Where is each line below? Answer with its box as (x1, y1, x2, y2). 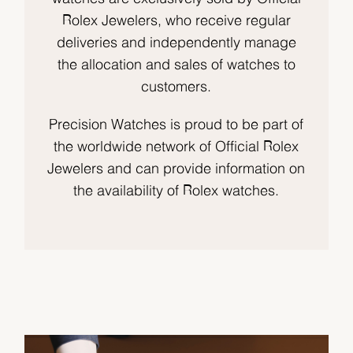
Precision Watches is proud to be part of (49, 118, 304, 133)
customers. (141, 80, 212, 95)
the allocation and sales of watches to (57, 58, 295, 73)
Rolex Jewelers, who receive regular (61, 14, 291, 29)
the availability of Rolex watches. (73, 184, 280, 199)
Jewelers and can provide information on (47, 162, 306, 177)
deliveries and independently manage (56, 36, 296, 51)
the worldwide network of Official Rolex (54, 140, 299, 155)
